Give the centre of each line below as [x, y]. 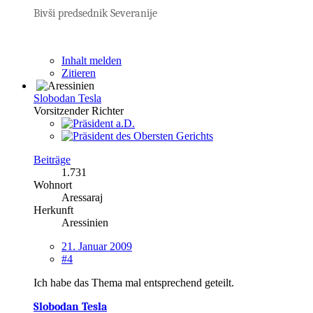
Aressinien [85, 222]
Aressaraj [82, 197]
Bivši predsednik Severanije [95, 13]
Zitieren [79, 73]
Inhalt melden [92, 60]
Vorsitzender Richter [79, 110]
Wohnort [53, 184]
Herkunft [53, 210]
